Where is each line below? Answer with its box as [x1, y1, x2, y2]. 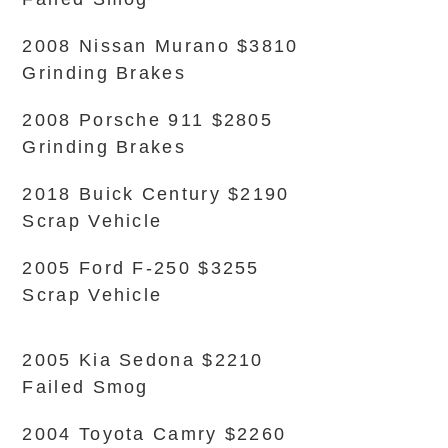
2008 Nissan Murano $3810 [22, 36, 299, 56]
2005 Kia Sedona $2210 [22, 350, 264, 370]
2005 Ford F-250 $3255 [22, 258, 260, 278]
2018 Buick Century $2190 [22, 184, 290, 204]
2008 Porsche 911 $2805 [22, 110, 274, 130]
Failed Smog [22, 377, 149, 397]
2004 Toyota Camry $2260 [22, 424, 287, 444]
